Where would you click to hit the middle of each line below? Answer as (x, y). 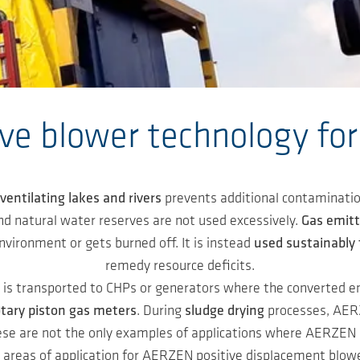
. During (160, 311)
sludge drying (224, 311)
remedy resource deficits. (180, 266)
